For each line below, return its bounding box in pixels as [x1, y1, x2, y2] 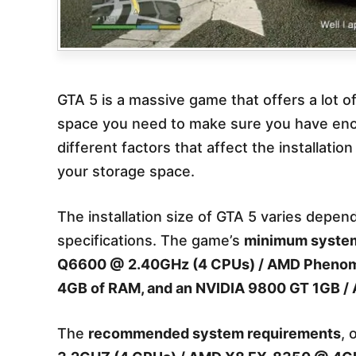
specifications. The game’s [57, 231, 244, 249]
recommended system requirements [88, 324, 341, 342]
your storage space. [57, 162, 195, 180]
